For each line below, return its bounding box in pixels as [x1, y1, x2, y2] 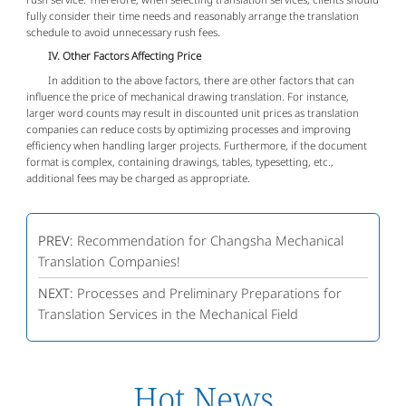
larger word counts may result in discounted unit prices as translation [26, 106, 360, 120]
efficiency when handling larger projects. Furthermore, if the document [26, 139, 368, 152]
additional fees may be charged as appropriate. [26, 171, 251, 185]
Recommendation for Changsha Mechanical [76, 230, 343, 249]
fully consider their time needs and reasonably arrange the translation [26, 8, 360, 23]
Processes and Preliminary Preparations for [76, 284, 342, 303]
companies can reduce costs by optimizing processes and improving [26, 122, 352, 136]
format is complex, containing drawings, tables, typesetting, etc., [26, 155, 334, 169]
